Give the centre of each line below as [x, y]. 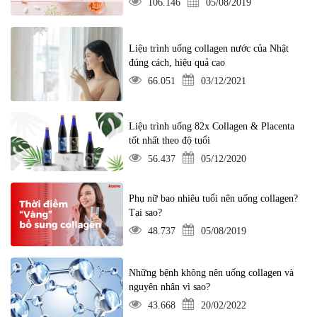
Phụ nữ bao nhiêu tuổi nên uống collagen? [214, 199]
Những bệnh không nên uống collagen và [212, 273]
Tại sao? [146, 213]
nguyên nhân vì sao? [170, 287]
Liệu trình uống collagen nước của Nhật [209, 48]
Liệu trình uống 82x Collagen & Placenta [212, 126]
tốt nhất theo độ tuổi [170, 140]
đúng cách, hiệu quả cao [177, 62]
